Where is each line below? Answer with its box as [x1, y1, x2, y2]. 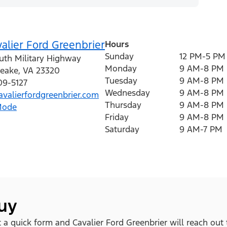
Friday [105, 111, 129, 123]
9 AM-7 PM [179, 123, 222, 135]
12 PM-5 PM [179, 50, 225, 62]
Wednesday [105, 87, 150, 98]
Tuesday [105, 74, 137, 86]
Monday [105, 62, 137, 74]
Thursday [105, 99, 141, 110]
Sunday [105, 50, 134, 62]
